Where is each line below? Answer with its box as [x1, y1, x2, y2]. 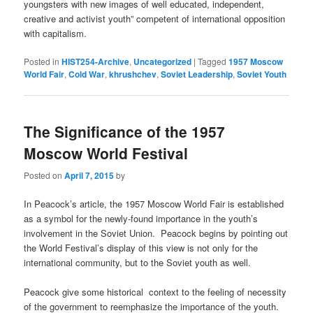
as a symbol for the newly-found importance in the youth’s [24, 211, 259, 225]
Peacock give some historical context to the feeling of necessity [24, 284, 287, 298]
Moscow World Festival [24, 143, 189, 164]
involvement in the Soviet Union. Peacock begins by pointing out [24, 226, 289, 240]
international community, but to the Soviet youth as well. [24, 255, 252, 269]
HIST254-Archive [61, 55, 130, 68]
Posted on [24, 168, 65, 181]
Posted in [24, 55, 60, 67]
